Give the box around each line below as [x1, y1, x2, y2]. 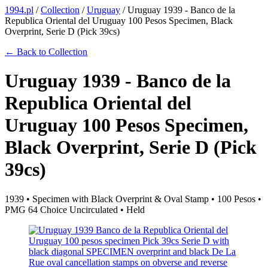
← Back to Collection [5, 47, 87, 57]
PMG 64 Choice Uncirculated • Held [5, 204, 145, 215]
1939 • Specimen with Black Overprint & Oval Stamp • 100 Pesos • [5, 193, 261, 204]
